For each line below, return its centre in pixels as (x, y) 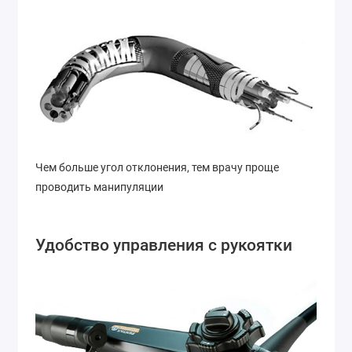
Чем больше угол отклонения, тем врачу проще (157, 168)
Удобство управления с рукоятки (164, 246)
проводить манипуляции (99, 187)
